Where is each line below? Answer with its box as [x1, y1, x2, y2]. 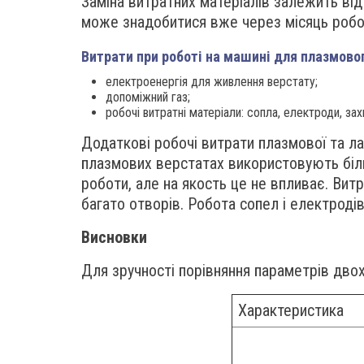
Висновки [81, 227, 147, 247]
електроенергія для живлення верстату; [106, 74, 318, 89]
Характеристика [238, 301, 344, 320]
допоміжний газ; [106, 89, 190, 105]
